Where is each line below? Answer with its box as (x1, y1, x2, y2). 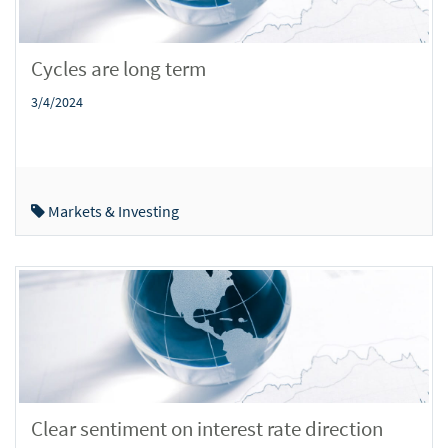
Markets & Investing (45, 201, 179, 221)
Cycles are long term (31, 54, 206, 82)
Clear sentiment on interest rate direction (31, 414, 383, 442)
